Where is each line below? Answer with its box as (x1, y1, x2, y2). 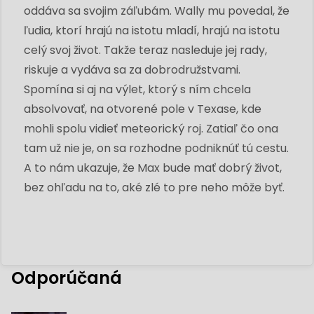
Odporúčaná (11, 266, 122, 289)
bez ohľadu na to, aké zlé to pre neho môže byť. (24, 179, 285, 196)
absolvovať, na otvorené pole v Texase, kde (24, 100, 261, 117)
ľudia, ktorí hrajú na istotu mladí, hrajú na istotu (24, 22, 280, 39)
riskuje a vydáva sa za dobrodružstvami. (24, 61, 240, 78)
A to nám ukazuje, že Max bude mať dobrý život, (24, 159, 282, 176)
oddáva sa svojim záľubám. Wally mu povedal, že (24, 2, 289, 19)
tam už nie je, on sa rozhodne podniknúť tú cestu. (24, 139, 289, 156)
